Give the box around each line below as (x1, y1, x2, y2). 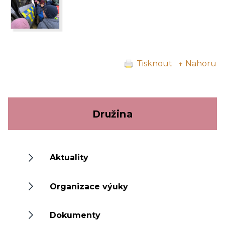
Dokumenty (50, 210, 101, 220)
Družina (92, 107, 133, 120)
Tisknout (137, 59, 172, 68)
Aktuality (50, 153, 89, 163)
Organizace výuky (50, 181, 129, 191)
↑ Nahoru (178, 59, 216, 68)
